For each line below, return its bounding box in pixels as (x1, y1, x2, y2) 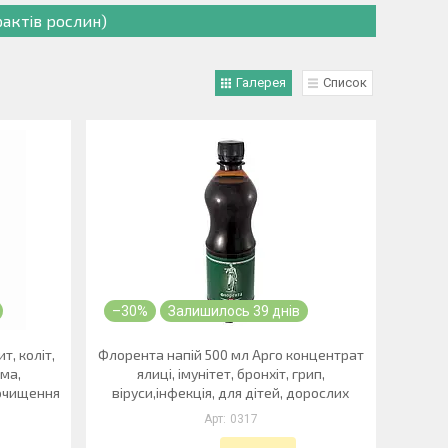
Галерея (236, 75, 286, 90)
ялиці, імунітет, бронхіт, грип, (136, 365, 325, 382)
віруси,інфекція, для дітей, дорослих (112, 384, 350, 401)
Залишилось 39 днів (167, 303, 300, 319)
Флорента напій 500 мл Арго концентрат (97, 346, 364, 363)
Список (323, 75, 367, 90)
